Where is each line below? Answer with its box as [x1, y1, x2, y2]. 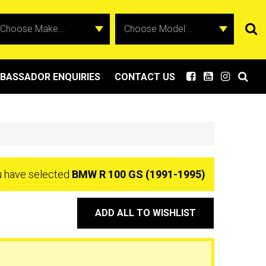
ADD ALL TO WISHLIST [95, 207, 196, 218]
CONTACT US [115, 71, 175, 83]
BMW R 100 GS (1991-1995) [72, 168, 205, 180]
